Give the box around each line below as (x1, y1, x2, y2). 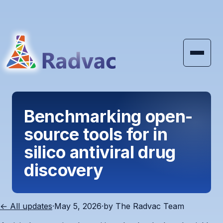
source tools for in (24, 124, 168, 144)
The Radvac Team (115, 201, 184, 211)
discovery (24, 160, 103, 180)
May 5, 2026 (54, 201, 102, 211)
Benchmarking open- (24, 106, 193, 126)
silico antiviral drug (24, 142, 176, 162)
